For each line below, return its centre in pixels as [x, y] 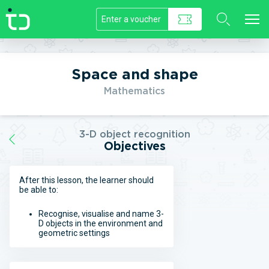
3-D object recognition [134, 134]
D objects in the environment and [101, 223]
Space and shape [134, 74]
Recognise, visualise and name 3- [101, 214]
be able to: [39, 190]
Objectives [134, 146]
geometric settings [74, 233]
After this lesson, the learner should [86, 180]
